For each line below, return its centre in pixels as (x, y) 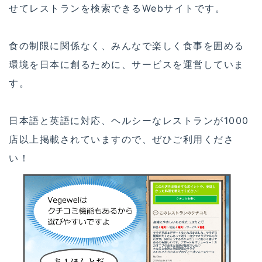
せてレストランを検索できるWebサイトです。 (117, 8)
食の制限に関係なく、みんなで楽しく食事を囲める (127, 46)
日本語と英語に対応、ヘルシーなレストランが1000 (129, 121)
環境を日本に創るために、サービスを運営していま (127, 65)
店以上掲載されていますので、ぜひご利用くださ (121, 139)
